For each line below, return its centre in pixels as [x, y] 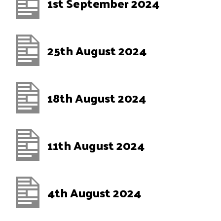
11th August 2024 [96, 145]
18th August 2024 [97, 98]
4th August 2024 [94, 192]
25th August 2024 [97, 50]
